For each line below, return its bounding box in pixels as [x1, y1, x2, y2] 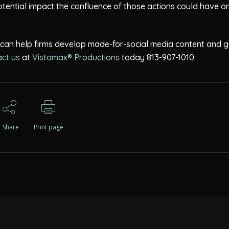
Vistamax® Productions [32, 52, 120, 62]
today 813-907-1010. [120, 52, 196, 62]
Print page [33, 122, 63, 131]
